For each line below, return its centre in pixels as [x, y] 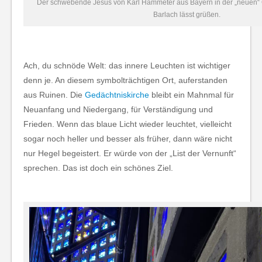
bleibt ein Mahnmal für [192, 94]
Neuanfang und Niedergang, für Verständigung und [118, 109]
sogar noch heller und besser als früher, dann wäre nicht [128, 138]
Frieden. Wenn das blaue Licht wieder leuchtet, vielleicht [127, 124]
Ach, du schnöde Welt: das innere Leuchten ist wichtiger [127, 65]
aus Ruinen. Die [54, 94]
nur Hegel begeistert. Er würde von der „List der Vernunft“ [130, 153]
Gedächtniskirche [117, 94]
